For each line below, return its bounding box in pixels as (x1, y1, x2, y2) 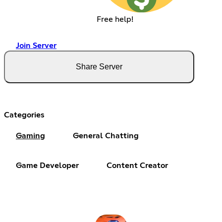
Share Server (76, 62, 122, 71)
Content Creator (107, 161, 168, 169)
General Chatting (73, 131, 139, 140)
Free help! (96, 15, 133, 23)
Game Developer (16, 161, 79, 169)
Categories (4, 111, 45, 119)
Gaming (16, 131, 45, 140)
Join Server (16, 41, 56, 50)
